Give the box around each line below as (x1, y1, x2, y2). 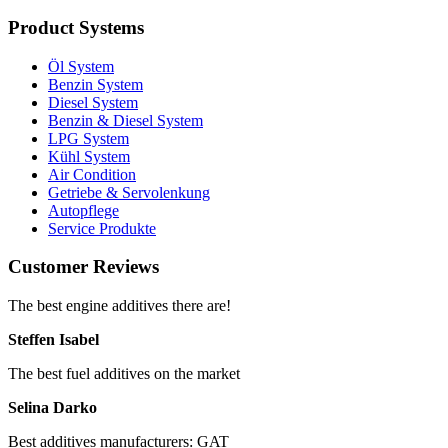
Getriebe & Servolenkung (48, 183, 210, 201)
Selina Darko (8, 399, 97, 417)
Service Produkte (48, 219, 156, 237)
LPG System (48, 129, 129, 147)
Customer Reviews (8, 256, 159, 278)
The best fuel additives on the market (8, 365, 240, 383)
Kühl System (48, 147, 130, 165)
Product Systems (8, 16, 144, 38)
